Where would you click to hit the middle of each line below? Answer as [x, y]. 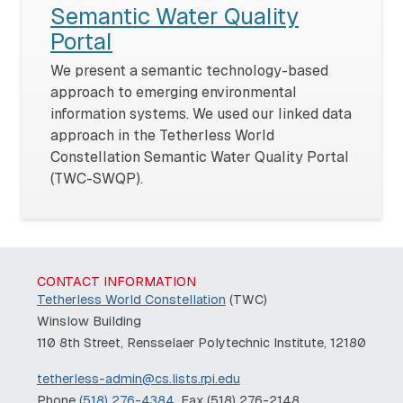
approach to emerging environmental [174, 92]
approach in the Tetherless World [162, 135]
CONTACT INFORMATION [116, 282]
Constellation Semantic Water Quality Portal [200, 157]
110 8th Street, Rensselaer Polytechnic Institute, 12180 [201, 343]
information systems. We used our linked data [201, 113]
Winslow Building [89, 322]
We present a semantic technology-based [189, 70]
